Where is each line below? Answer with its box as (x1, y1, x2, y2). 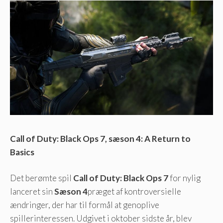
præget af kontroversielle (88, 186, 181, 197)
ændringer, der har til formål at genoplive (10, 200, 159, 211)
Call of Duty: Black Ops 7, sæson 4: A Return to (10, 133, 191, 144)
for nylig (168, 173, 201, 184)
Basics (10, 146, 34, 157)
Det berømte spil (10, 173, 73, 184)
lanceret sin (10, 186, 54, 197)
